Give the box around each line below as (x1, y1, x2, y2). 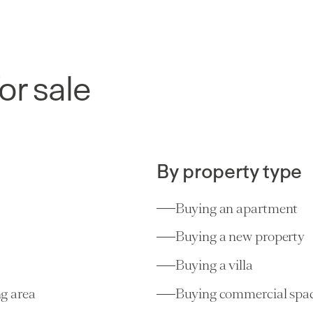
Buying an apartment (175, 200, 298, 217)
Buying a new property (175, 228, 305, 245)
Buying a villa (175, 257, 253, 274)
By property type (156, 158, 303, 182)
